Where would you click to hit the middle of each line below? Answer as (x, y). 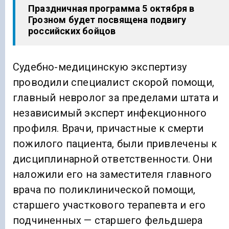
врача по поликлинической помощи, (104, 189)
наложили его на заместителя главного (112, 174)
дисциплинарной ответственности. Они (112, 159)
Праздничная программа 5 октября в (111, 9)
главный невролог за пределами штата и (116, 97)
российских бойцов (72, 31)
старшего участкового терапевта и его (109, 205)
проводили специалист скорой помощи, (113, 82)
